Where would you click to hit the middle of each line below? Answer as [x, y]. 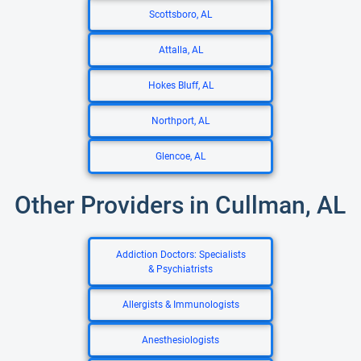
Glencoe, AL [180, 156]
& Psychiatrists [180, 269]
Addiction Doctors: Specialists [180, 255]
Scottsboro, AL [180, 15]
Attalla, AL [180, 50]
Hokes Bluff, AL [180, 85]
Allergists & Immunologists [180, 305]
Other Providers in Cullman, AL [180, 205]
